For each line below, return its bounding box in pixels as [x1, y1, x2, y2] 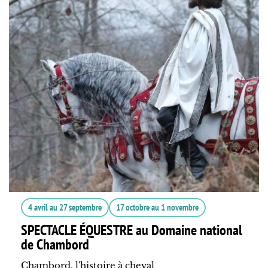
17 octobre [116, 202, 150, 214]
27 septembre [59, 202, 102, 214]
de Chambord [21, 235, 89, 254]
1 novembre [161, 202, 199, 214]
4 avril [28, 202, 48, 214]
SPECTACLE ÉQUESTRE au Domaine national [21, 221, 242, 240]
